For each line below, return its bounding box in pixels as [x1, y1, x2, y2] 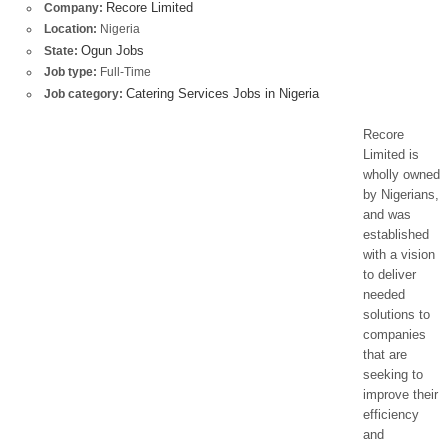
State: [43, 44, 78, 58]
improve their [363, 386, 438, 402]
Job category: [43, 87, 123, 101]
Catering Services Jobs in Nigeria [125, 86, 319, 101]
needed [363, 286, 405, 302]
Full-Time [99, 65, 151, 79]
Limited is [363, 146, 419, 162]
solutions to [363, 306, 430, 322]
